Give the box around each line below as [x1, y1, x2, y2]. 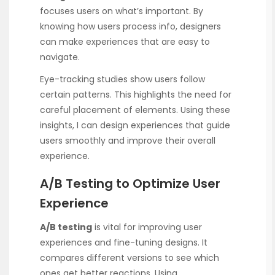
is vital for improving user [92, 221, 202, 234]
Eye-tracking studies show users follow [40, 72, 205, 85]
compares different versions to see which [40, 252, 219, 265]
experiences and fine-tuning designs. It [40, 236, 207, 249]
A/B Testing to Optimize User [40, 174, 220, 192]
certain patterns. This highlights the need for [40, 88, 231, 101]
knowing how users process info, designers [40, 20, 221, 33]
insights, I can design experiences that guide [40, 118, 230, 131]
